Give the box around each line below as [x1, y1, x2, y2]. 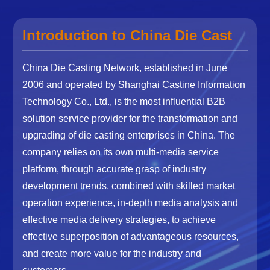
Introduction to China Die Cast [22, 27, 233, 43]
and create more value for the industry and [22, 248, 202, 259]
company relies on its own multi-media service [22, 146, 219, 157]
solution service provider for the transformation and [22, 113, 238, 124]
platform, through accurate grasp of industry [22, 163, 207, 174]
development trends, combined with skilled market [22, 180, 236, 191]
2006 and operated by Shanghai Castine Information [22, 79, 246, 90]
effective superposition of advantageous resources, [22, 231, 239, 242]
